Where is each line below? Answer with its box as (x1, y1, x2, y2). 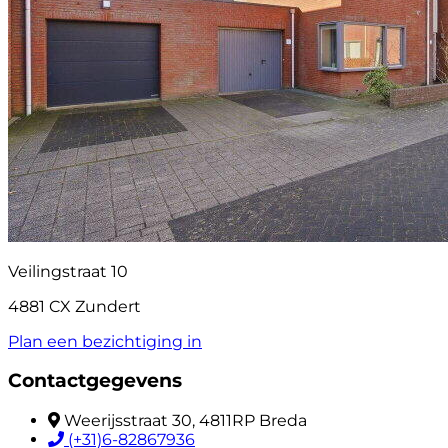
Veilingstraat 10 (8, 261, 128, 281)
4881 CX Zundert (8, 296, 141, 316)
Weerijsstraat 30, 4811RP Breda (64, 411, 307, 431)
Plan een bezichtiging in (8, 331, 202, 351)
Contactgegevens (8, 369, 182, 393)
